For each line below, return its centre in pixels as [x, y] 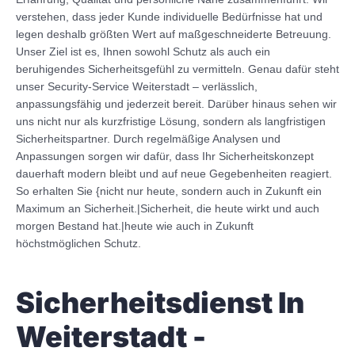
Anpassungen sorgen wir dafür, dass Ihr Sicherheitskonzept [165, 157]
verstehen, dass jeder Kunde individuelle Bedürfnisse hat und [169, 17]
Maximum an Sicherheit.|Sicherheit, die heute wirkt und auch [168, 209]
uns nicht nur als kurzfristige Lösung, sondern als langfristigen [171, 122]
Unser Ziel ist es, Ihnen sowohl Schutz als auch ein [143, 52]
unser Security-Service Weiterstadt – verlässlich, [137, 87]
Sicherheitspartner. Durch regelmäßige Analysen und [148, 139]
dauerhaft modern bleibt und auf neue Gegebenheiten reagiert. [174, 174]
